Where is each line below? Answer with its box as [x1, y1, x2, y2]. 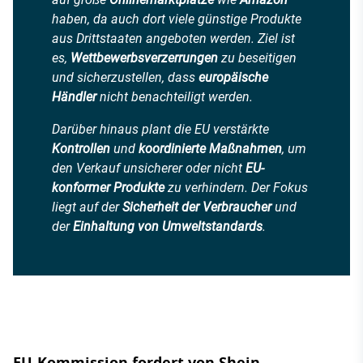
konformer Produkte [52, 179, 164, 195]
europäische [199, 69, 268, 85]
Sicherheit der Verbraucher [122, 199, 271, 215]
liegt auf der [52, 199, 122, 215]
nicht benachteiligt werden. [96, 88, 253, 105]
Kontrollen [52, 140, 110, 156]
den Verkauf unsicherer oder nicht [52, 160, 246, 176]
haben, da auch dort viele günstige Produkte [52, 11, 301, 27]
